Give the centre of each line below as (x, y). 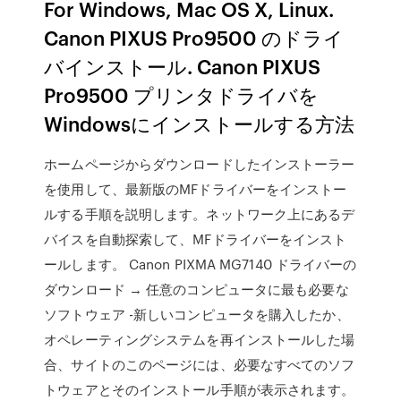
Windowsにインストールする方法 (200, 123)
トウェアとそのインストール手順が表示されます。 (200, 389)
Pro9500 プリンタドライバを (182, 94)
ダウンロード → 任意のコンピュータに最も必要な (196, 289)
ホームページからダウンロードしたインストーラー (200, 164)
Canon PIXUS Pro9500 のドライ (194, 37)
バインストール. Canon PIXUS (183, 66)
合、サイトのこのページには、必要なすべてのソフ (200, 364)
